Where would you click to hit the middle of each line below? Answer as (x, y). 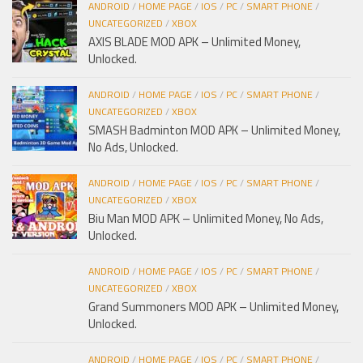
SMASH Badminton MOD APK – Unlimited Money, (214, 130)
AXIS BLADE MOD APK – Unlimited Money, (194, 41)
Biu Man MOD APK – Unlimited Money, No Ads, (206, 218)
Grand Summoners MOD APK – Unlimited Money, (214, 306)
